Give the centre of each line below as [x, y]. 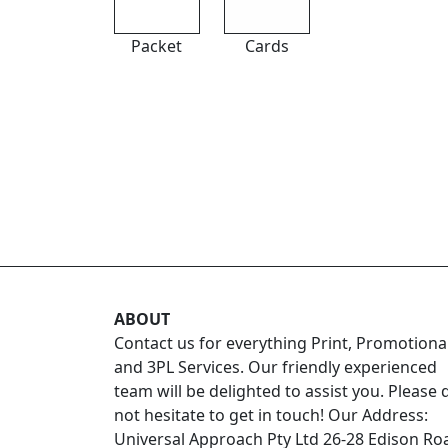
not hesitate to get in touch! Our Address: [271, 415]
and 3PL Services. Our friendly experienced [275, 367]
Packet [157, 46]
